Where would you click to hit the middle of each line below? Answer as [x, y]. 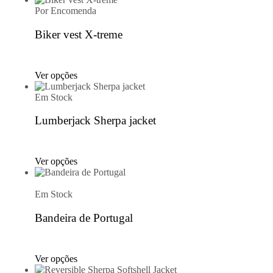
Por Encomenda [66, 11]
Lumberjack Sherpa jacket [95, 121]
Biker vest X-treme [79, 35]
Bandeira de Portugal [84, 218]
